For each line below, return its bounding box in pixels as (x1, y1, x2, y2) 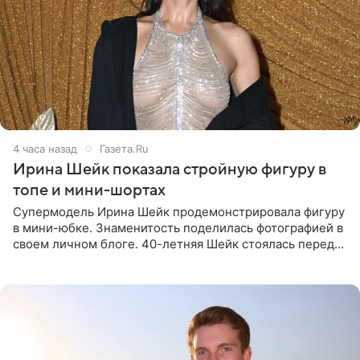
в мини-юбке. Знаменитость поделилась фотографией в (13, 219, 343, 235)
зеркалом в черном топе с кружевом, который (13, 252, 287, 268)
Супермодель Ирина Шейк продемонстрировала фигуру (13, 203, 345, 219)
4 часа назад (13, 141, 77, 155)
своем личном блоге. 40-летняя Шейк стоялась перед (13, 235, 334, 252)
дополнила (13, 268, 77, 284)
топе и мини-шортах (13, 181, 166, 199)
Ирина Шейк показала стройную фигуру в (13, 160, 326, 178)
